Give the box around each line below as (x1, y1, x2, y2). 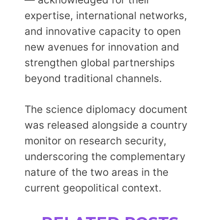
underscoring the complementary (24, 150, 186, 163)
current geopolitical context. (24, 181, 162, 194)
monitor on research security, (24, 134, 166, 147)
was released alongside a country (24, 118, 188, 131)
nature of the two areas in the (24, 165, 168, 178)
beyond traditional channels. (24, 72, 162, 84)
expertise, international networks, (24, 9, 187, 22)
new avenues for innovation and (24, 40, 179, 53)
